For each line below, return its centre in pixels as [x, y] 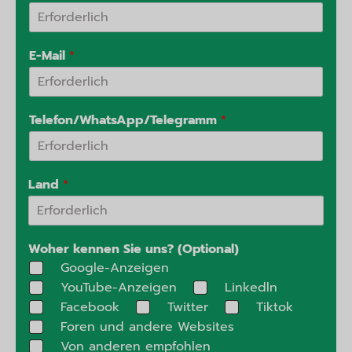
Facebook [90, 307]
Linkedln [251, 287]
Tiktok [275, 307]
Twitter [188, 307]
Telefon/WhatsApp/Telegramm [125, 120]
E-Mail [49, 55]
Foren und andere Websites [147, 326]
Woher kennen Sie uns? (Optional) [134, 249]
